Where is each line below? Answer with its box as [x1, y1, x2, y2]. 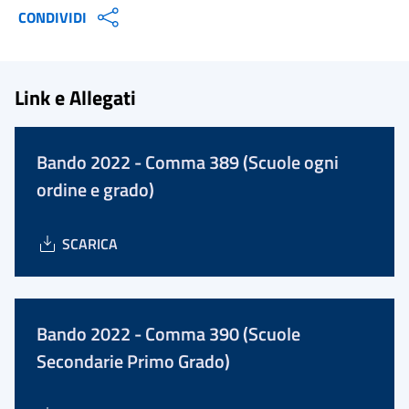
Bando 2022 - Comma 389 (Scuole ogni [37, 148, 339, 176]
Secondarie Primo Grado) [37, 347, 230, 375]
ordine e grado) [37, 175, 154, 204]
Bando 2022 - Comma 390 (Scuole [37, 320, 300, 348]
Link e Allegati [15, 82, 136, 112]
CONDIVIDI [18, 6, 87, 28]
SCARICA [62, 233, 118, 255]
